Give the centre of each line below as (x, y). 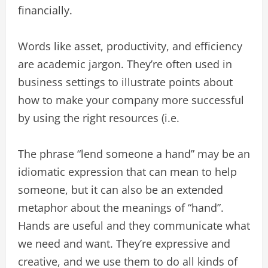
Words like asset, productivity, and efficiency (130, 46)
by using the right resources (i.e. (99, 118)
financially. (45, 10)
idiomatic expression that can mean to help (127, 172)
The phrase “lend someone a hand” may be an (134, 154)
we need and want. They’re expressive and (124, 243)
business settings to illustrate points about (125, 82)
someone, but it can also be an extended (121, 190)
